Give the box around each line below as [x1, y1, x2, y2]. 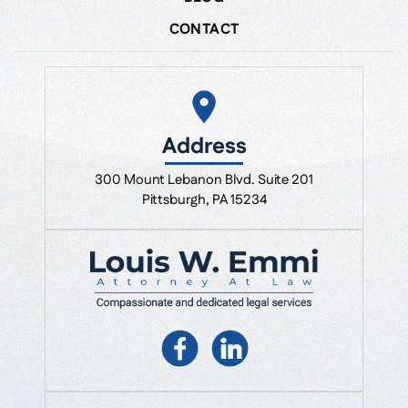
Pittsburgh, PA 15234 [141, 189, 267, 209]
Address [161, 130, 247, 162]
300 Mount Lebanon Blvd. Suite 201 [95, 169, 313, 189]
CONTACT [168, 18, 240, 40]
